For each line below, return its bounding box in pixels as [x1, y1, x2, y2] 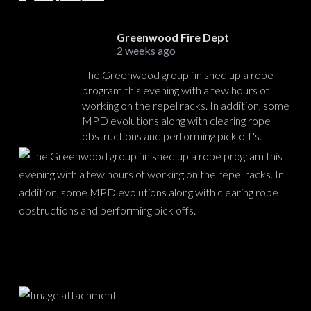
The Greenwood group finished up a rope [81, 68, 274, 82]
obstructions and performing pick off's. [81, 129, 262, 143]
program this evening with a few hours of [81, 83, 269, 97]
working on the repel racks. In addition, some [81, 99, 289, 112]
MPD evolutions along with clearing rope [81, 114, 271, 128]
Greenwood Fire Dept [116, 31, 229, 44]
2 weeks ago [116, 44, 176, 58]
